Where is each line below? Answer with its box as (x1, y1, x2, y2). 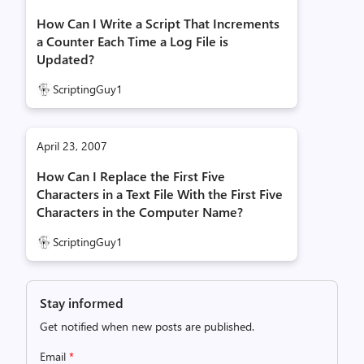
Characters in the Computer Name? (37, 203, 243, 220)
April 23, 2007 (37, 138, 107, 154)
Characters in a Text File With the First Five (37, 185, 283, 202)
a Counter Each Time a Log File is (37, 32, 228, 50)
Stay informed (40, 294, 123, 311)
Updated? (37, 50, 94, 67)
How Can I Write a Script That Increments (37, 15, 279, 32)
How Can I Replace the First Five (37, 167, 225, 184)
